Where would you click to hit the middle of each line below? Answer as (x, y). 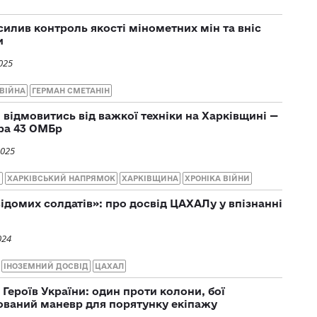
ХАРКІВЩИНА (150, 178)
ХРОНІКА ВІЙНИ (217, 178)
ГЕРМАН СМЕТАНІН (71, 90)
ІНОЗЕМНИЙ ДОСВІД (46, 266)
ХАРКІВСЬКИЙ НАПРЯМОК (61, 178)
